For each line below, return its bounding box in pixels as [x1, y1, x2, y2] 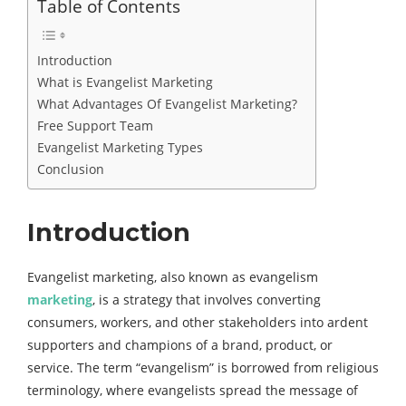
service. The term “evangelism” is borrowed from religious [27, 359, 379, 376]
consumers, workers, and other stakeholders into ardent [27, 314, 368, 331]
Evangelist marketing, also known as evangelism [27, 268, 318, 285]
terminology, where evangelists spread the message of [27, 382, 358, 399]
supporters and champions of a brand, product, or [27, 336, 333, 353]
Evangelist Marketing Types [37, 139, 203, 156]
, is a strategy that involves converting [92, 291, 321, 308]
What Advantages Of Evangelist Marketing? [37, 95, 297, 112]
